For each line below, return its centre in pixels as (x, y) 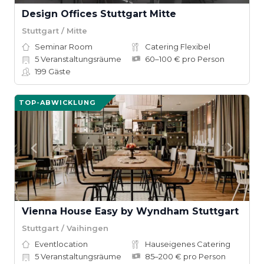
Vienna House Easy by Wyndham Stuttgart (130, 211)
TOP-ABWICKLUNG (57, 103)
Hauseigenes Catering (188, 244)
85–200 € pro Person (185, 256)
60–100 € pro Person (185, 59)
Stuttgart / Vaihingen (65, 228)
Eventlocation (61, 244)
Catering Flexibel (178, 47)
